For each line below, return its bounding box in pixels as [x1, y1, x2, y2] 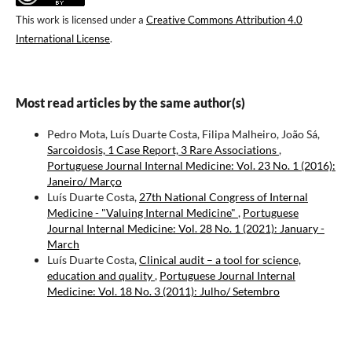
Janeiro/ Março [46, 174, 122, 189]
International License [15, 32, 110, 46]
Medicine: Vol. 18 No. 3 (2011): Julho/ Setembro [46, 284, 280, 299]
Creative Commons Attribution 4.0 [145, 13, 302, 27]
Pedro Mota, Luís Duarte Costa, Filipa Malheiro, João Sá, [46, 127, 320, 141]
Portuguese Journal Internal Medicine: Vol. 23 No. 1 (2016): [46, 159, 335, 173]
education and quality [46, 269, 155, 283]
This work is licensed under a [15, 13, 146, 27]
